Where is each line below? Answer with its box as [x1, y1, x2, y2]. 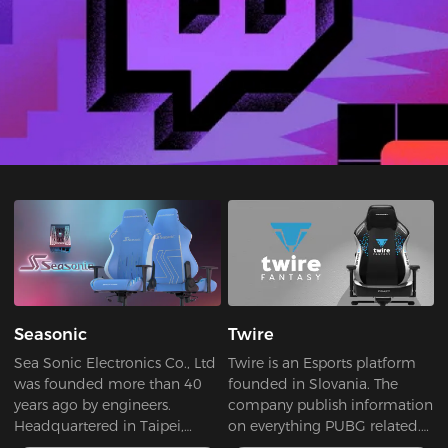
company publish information [227, 396, 433, 415]
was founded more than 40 [14, 375, 203, 394]
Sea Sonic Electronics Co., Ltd [14, 354, 217, 373]
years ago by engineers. [14, 396, 172, 415]
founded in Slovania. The [227, 375, 398, 394]
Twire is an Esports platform [227, 354, 416, 373]
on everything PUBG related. [227, 417, 421, 436]
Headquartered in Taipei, [14, 417, 185, 436]
